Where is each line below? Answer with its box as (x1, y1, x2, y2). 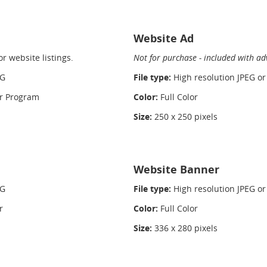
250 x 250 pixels (154, 111, 218, 122)
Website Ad (133, 31, 194, 46)
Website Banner (133, 162, 219, 177)
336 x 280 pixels (154, 222, 218, 234)
